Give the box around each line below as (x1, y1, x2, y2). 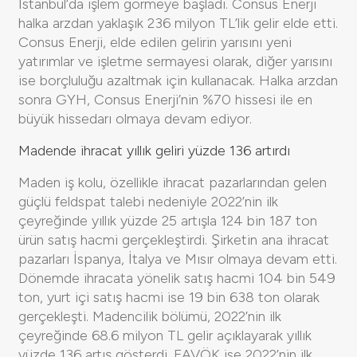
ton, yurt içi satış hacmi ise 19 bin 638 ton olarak (18, 288, 320, 306)
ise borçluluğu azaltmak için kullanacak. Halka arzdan (18, 71, 338, 89)
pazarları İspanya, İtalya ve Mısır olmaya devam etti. (18, 249, 337, 268)
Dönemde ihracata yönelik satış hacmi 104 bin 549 (18, 269, 335, 287)
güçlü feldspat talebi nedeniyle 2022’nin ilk (18, 192, 278, 210)
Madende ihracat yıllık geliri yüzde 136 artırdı (18, 141, 290, 159)
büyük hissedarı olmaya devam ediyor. (18, 109, 252, 127)
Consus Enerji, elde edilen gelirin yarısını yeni (18, 33, 292, 51)
